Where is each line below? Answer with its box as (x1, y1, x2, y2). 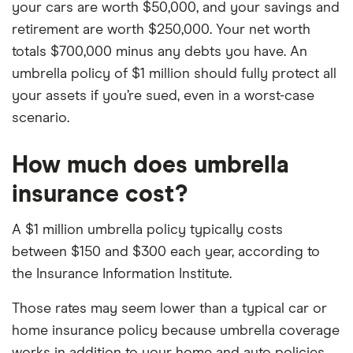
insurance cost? (12, 182, 188, 206)
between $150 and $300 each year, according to (12, 244, 320, 259)
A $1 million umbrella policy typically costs (12, 222, 283, 237)
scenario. (12, 110, 69, 125)
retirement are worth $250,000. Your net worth (12, 22, 310, 37)
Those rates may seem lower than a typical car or (12, 301, 327, 316)
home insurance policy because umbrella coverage (12, 323, 340, 338)
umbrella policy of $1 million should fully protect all (12, 66, 336, 81)
